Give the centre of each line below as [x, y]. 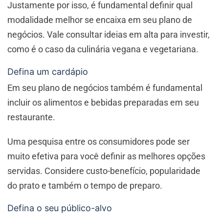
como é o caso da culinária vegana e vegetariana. [104, 49]
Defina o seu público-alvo [60, 208]
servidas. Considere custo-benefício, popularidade [104, 171]
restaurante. [32, 117]
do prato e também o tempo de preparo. [86, 186]
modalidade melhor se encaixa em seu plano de [100, 20]
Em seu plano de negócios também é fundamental [105, 88]
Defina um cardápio [48, 72]
